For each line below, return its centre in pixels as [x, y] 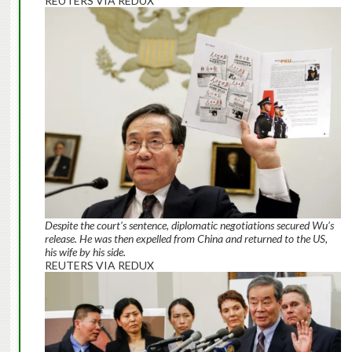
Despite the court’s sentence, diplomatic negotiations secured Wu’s [189, 225]
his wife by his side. [85, 252]
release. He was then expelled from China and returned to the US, [186, 239]
